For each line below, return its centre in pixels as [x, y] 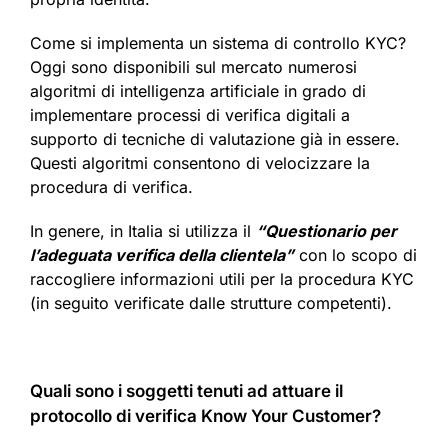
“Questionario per [326, 231]
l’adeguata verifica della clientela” [162, 255]
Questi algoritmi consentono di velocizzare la [200, 163]
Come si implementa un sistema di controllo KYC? [218, 43]
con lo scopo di [355, 255]
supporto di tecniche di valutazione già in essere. [215, 139]
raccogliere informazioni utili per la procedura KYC [222, 279]
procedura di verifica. [111, 187]
